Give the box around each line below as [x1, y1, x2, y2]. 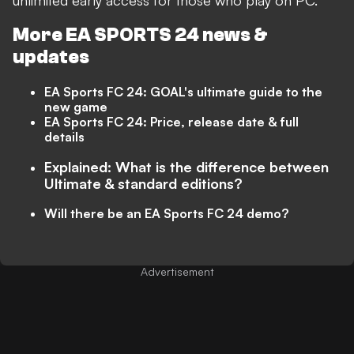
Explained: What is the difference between [44, 157, 329, 175]
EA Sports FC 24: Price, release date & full [44, 113, 299, 130]
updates [13, 47, 89, 68]
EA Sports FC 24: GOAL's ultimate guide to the [44, 83, 322, 100]
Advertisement [140, 264, 214, 278]
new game [44, 98, 107, 115]
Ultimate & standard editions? [44, 174, 243, 192]
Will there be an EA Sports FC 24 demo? [44, 205, 288, 221]
